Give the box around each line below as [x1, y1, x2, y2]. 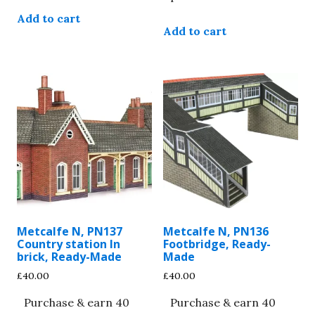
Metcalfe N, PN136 [163, 223, 269, 239]
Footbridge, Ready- [163, 236, 271, 252]
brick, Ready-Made [17, 248, 122, 264]
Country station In [17, 236, 120, 252]
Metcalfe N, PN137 [17, 223, 122, 239]
